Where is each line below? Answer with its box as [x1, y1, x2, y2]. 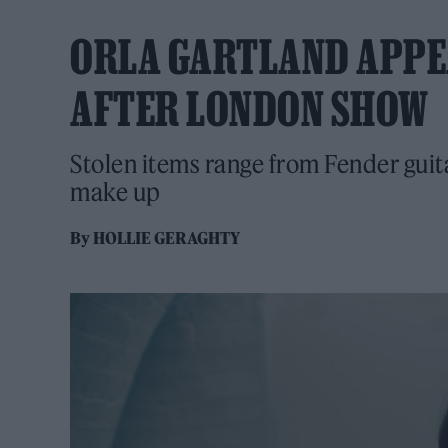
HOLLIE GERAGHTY [93, 228, 241, 248]
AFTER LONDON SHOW [70, 82, 429, 135]
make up [70, 177, 161, 207]
